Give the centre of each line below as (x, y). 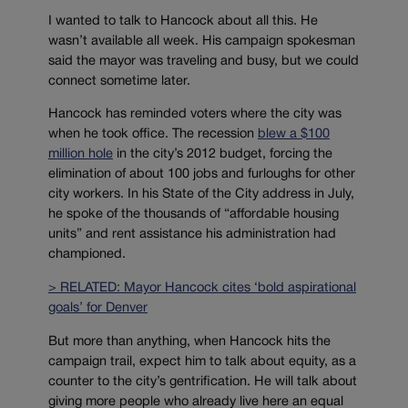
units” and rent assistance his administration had (192, 235)
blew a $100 (294, 135)
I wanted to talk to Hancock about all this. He (183, 21)
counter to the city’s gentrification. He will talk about (203, 382)
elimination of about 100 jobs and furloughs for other (202, 175)
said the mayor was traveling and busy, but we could (204, 61)
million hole (81, 155)
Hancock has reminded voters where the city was (195, 115)
